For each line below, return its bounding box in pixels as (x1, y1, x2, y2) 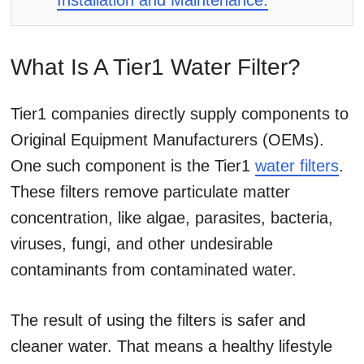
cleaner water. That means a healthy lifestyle (11, 337, 332, 355)
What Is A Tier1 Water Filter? (11, 54, 301, 80)
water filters (255, 157, 339, 175)
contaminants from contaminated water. (11, 261, 297, 279)
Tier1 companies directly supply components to (11, 105, 349, 123)
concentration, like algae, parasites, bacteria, (11, 209, 333, 227)
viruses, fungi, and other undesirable (11, 235, 273, 253)
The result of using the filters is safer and (11, 311, 305, 329)
